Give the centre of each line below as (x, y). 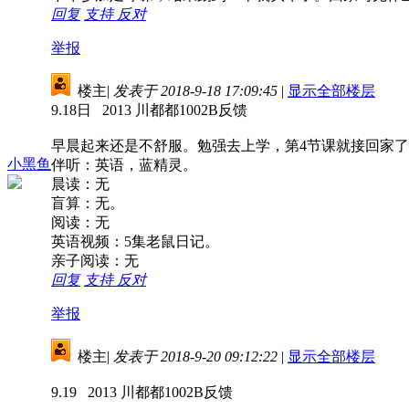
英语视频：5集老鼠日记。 (135, 241)
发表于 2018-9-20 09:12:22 (195, 356)
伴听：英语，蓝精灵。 (124, 164)
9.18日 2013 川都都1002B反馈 (149, 110)
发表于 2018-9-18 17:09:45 (195, 90)
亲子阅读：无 (95, 260)
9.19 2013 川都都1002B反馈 (142, 392)
